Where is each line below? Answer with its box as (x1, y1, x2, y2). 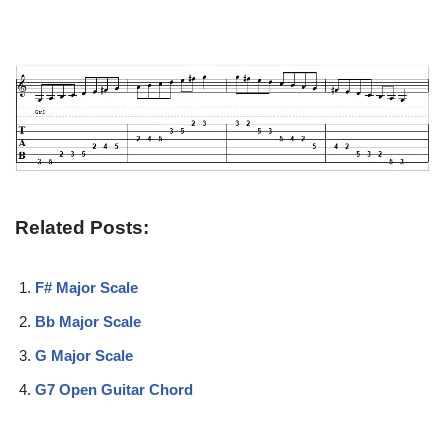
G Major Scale (35, 347, 133, 365)
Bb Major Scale (35, 313, 141, 331)
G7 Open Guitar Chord (35, 381, 193, 399)
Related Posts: (15, 217, 149, 239)
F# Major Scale (35, 279, 138, 297)
